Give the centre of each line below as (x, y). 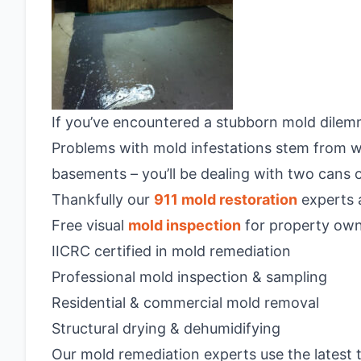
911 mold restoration (226, 199)
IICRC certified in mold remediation (171, 251)
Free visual (90, 225)
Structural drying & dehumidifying (166, 328)
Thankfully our (103, 199)
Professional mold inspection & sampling (189, 277)
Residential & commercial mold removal (185, 303)
